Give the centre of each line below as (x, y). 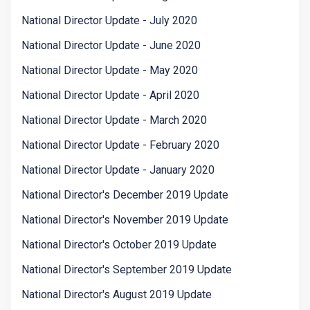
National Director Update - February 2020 (120, 145)
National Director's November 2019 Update (125, 220)
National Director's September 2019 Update (127, 270)
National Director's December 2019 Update (125, 195)
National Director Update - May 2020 (110, 71)
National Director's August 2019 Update (117, 295)
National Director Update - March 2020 (114, 120)
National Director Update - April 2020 (110, 95)
